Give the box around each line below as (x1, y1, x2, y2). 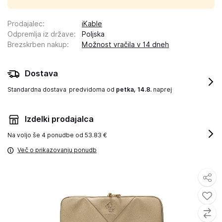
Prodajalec (7, 20, 43, 28)
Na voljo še (7, 131, 42, 139)
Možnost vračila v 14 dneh (82, 41, 169, 49)
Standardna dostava (7, 86, 66, 93)
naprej (152, 86, 172, 93)
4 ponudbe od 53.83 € (42, 131, 107, 139)
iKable (82, 20, 102, 28)
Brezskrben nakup (7, 41, 67, 49)
